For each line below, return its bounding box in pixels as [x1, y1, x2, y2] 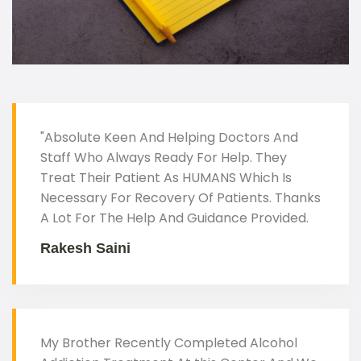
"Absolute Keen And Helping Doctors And [40, 127, 298, 147]
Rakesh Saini [40, 239, 131, 256]
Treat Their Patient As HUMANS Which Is [40, 168, 292, 187]
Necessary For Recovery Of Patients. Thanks [40, 188, 321, 207]
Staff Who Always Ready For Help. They [40, 147, 287, 167]
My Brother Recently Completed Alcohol [40, 333, 297, 352]
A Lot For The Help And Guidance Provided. [40, 208, 309, 227]
